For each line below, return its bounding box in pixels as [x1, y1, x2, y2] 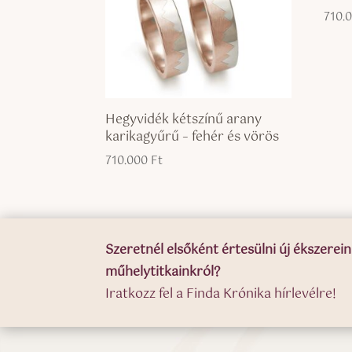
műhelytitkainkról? [105, 261, 221, 283]
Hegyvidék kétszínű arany [105, 109, 262, 131]
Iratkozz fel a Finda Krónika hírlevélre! [105, 283, 337, 305]
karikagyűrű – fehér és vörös [105, 126, 280, 148]
